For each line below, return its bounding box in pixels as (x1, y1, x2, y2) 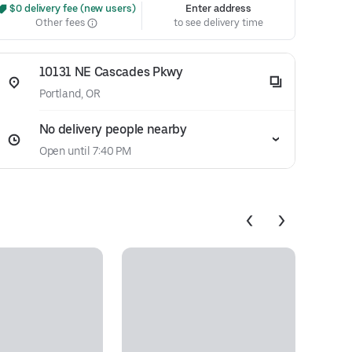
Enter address (185, 2, 252, 14)
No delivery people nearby (38, 122, 187, 137)
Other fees (35, 16, 87, 28)
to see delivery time (174, 16, 263, 28)
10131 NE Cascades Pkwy (38, 64, 183, 79)
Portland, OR (38, 87, 101, 100)
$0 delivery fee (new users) (7, 2, 136, 14)
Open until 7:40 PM (38, 145, 132, 157)
